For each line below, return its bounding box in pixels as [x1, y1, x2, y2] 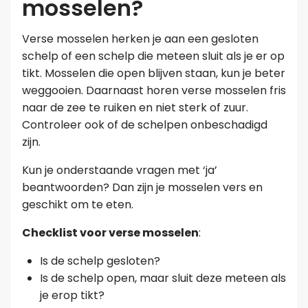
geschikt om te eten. [22, 197, 133, 213]
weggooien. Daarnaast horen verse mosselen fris [22, 82, 286, 99]
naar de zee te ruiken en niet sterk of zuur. [22, 100, 248, 116]
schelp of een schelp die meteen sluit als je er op [22, 48, 285, 65]
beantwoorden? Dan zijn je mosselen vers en [22, 179, 263, 196]
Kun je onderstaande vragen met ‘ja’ [22, 162, 217, 179]
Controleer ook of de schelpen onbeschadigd [22, 117, 267, 133]
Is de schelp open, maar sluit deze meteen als [39, 270, 286, 287]
